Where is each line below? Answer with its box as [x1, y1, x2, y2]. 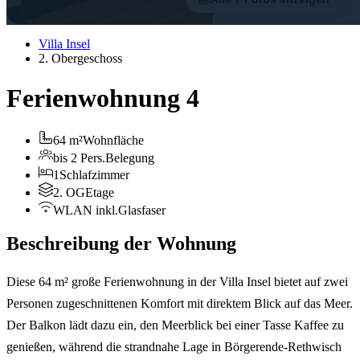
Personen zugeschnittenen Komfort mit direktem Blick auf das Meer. [6, 297, 353, 311]
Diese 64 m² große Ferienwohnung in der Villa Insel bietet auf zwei [6, 275, 348, 289]
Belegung [104, 150, 154, 165]
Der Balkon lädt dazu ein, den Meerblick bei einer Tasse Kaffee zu [6, 318, 344, 333]
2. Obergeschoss [39, 51, 122, 66]
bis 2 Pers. [52, 150, 105, 165]
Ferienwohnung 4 [6, 83, 199, 112]
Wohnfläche [82, 133, 144, 147]
